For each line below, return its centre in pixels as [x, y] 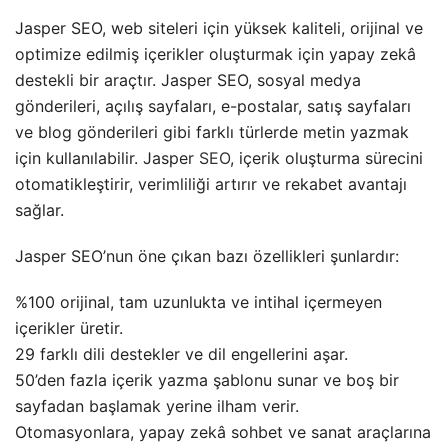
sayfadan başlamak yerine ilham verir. [157, 405]
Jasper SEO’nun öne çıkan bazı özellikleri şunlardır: [207, 255]
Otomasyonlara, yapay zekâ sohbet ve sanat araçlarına [223, 431]
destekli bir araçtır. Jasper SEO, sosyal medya [188, 79]
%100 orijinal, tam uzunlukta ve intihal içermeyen [198, 301]
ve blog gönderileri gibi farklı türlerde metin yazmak [212, 131]
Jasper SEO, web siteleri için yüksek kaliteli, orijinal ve [219, 27]
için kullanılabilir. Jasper [107, 157]
